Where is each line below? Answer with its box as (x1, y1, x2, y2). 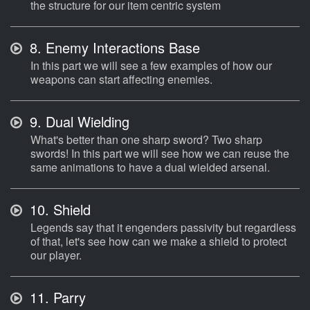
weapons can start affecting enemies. (30, 71, 212, 88)
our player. (30, 247, 82, 264)
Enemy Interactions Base (42, 37, 200, 58)
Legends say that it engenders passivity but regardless (30, 219, 296, 236)
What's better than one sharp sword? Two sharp (30, 131, 262, 148)
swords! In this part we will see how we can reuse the (30, 145, 289, 162)
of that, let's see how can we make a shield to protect (30, 233, 286, 250)
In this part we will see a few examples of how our (30, 57, 272, 74)
